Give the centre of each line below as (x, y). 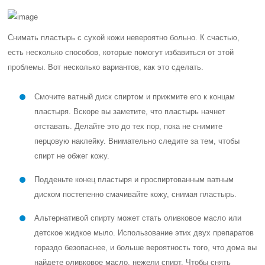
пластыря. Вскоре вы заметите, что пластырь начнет (130, 112)
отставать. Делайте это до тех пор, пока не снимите (129, 126)
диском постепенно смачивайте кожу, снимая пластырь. (136, 194)
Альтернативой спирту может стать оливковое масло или (138, 218)
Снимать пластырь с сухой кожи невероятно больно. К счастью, (124, 38)
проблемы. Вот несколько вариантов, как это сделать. (106, 67)
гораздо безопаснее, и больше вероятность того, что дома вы (146, 248)
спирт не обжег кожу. (72, 156)
